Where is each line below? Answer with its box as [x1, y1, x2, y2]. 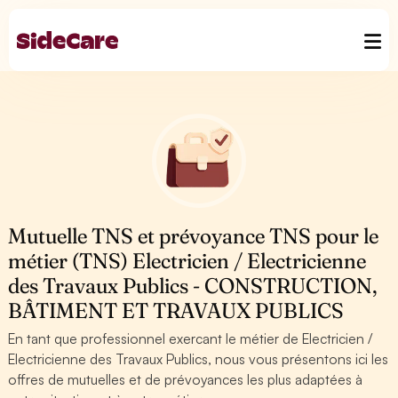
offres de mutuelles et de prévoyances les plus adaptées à [8, 370, 363, 388]
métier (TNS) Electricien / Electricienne [8, 248, 367, 274]
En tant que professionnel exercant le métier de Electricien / [8, 330, 373, 347]
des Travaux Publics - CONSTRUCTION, [8, 273, 378, 298]
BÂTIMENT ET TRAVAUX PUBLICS [8, 298, 345, 323]
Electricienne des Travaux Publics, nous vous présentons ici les [8, 350, 389, 368]
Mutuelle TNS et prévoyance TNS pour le [8, 223, 379, 249]
